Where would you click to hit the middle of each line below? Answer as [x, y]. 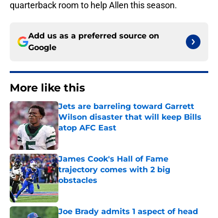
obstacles [78, 181]
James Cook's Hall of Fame [113, 159]
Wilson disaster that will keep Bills [130, 117]
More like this [47, 88]
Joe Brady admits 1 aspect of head [128, 212]
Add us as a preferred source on [94, 36]
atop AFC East [87, 128]
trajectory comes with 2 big [114, 170]
